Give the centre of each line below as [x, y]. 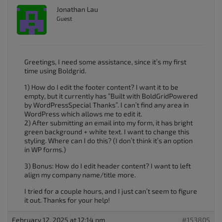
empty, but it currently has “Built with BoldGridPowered [111, 96]
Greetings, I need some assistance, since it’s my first [105, 62]
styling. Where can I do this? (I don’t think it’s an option [109, 140]
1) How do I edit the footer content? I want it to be [101, 87]
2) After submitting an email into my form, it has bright [109, 123]
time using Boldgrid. [55, 71]
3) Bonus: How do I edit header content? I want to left [108, 166]
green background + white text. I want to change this [107, 132]
